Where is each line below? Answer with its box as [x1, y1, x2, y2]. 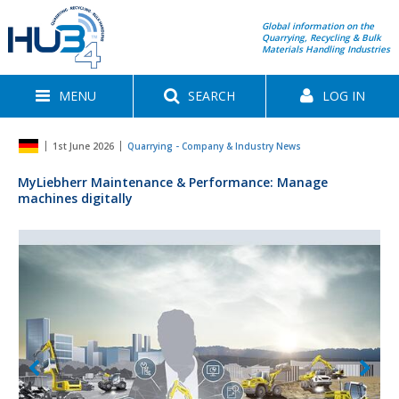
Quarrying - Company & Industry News [127, 140, 301, 153]
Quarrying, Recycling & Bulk [262, 30, 382, 44]
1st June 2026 [53, 140, 114, 153]
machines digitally [18, 190, 133, 208]
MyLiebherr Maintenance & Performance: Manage [18, 174, 328, 191]
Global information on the [262, 19, 375, 32]
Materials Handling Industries [262, 42, 391, 55]
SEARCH [188, 87, 235, 105]
